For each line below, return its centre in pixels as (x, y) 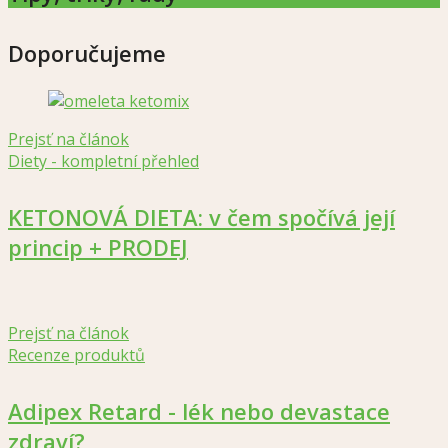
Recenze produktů (76, 354)
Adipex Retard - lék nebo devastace (199, 410)
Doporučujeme (87, 52)
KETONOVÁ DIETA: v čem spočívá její (201, 216)
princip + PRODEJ (98, 246)
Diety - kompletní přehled (103, 160)
